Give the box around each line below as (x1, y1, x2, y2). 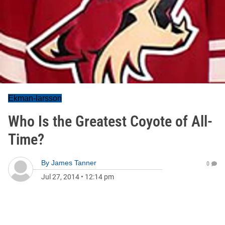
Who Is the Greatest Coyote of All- (8, 113, 212, 130)
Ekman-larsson (8, 94, 62, 102)
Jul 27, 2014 (41, 173, 79, 181)
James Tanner (51, 159, 96, 167)
